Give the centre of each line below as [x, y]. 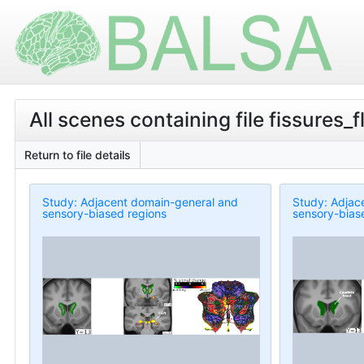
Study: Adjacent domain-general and [140, 201]
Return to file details [78, 154]
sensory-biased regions [104, 213]
